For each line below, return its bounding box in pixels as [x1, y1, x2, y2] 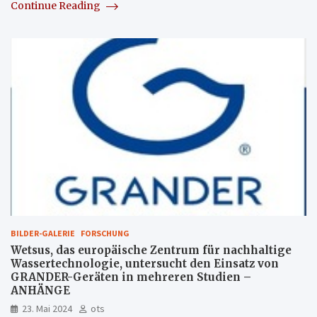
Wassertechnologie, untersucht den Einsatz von [11, 257, 279, 271]
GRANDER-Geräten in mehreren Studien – [11, 270, 251, 284]
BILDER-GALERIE [11, 228, 75, 239]
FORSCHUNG [81, 228, 129, 239]
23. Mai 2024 [22, 302, 72, 316]
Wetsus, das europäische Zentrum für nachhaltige [11, 243, 292, 258]
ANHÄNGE [11, 284, 70, 298]
